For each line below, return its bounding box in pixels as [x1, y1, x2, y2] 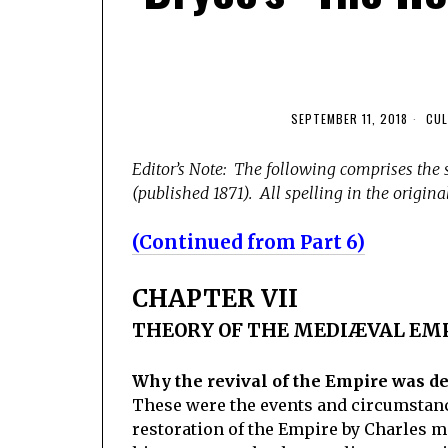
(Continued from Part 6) [132, 230, 365, 254]
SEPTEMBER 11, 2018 [291, 109, 408, 127]
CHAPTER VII [132, 282, 298, 314]
